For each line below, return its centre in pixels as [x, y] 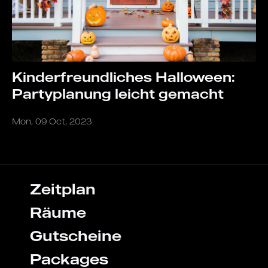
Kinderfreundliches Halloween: [123, 77]
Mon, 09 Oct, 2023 [52, 121]
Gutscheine [76, 236]
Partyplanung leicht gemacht [118, 94]
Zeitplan [63, 189]
